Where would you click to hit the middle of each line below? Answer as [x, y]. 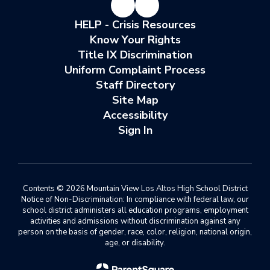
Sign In [135, 130]
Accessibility [135, 115]
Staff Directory [135, 85]
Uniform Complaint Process [135, 70]
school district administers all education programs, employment [135, 210]
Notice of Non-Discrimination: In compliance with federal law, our [135, 199]
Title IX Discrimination [135, 55]
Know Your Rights [135, 40]
